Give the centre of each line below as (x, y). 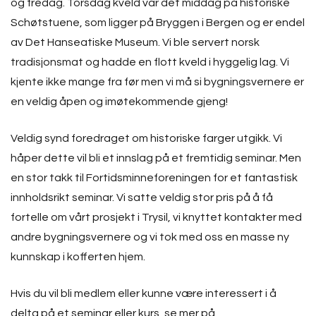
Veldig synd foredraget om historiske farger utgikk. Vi (146, 138)
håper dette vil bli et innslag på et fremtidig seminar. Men (156, 158)
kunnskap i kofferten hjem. (78, 257)
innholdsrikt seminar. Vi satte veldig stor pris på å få (142, 197)
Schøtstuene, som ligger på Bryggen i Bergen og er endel (158, 23)
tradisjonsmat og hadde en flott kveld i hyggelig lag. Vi (150, 62)
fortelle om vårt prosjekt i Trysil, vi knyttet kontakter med (156, 217)
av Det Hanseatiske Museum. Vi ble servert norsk (135, 42)
